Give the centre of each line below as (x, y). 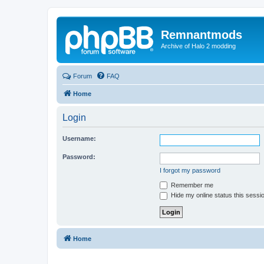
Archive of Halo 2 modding (198, 46)
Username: (79, 138)
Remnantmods (202, 35)
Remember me (191, 185)
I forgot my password (190, 170)
